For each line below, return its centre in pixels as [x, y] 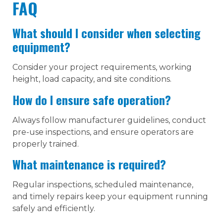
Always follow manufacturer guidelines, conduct [109, 120]
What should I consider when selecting [107, 33]
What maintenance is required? [89, 164]
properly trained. [46, 144]
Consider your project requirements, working [102, 67]
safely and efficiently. [54, 208]
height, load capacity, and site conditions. [92, 79]
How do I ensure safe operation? [92, 99]
